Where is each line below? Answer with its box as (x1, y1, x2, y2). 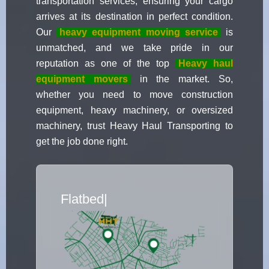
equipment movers (36, 74, 128, 85)
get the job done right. (36, 136, 128, 147)
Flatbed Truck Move (61, 192, 175, 207)
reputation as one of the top (36, 58, 175, 69)
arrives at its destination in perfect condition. (36, 11, 233, 22)
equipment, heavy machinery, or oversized (36, 105, 233, 116)
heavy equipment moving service (59, 27, 218, 38)
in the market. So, (130, 74, 234, 85)
